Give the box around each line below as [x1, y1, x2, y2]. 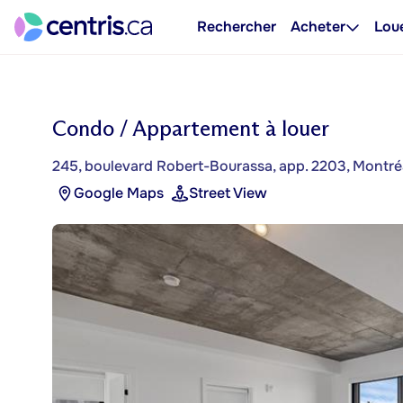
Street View [189, 184, 267, 202]
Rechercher [197, 17, 276, 36]
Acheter [291, 17, 345, 36]
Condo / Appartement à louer [52, 115, 329, 141]
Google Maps [74, 184, 164, 202]
